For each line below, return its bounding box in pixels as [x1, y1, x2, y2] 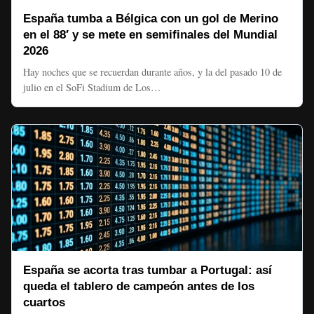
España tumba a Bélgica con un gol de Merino [23, 12, 278, 25]
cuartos [23, 296, 65, 309]
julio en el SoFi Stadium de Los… [23, 81, 161, 94]
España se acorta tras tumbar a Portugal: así [23, 264, 272, 277]
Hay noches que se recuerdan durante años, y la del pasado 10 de [23, 65, 282, 78]
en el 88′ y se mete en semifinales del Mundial [23, 28, 278, 41]
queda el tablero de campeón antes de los [23, 280, 254, 293]
